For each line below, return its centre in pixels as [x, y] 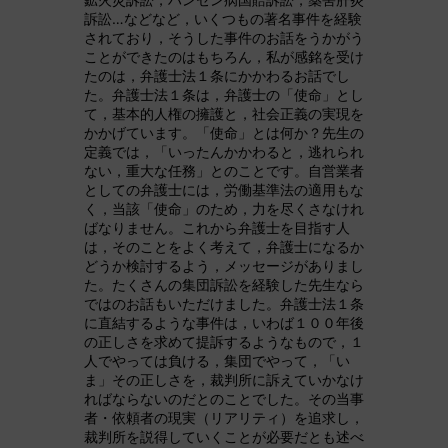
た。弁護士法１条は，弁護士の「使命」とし [224, 94]
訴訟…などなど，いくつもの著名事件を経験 [223, 18]
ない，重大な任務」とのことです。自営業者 [224, 170]
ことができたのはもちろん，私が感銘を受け [224, 56]
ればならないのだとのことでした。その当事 [224, 398]
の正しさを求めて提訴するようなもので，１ [224, 341]
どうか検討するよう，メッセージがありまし [224, 265]
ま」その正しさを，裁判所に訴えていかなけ [224, 379]
